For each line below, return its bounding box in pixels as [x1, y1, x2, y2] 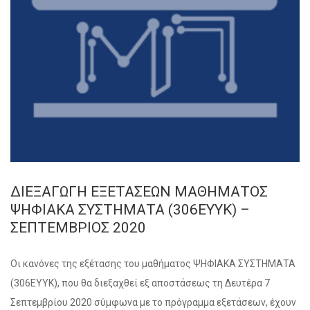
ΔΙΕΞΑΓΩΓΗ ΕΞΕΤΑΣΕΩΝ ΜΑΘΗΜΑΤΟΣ [10, 183, 268, 200]
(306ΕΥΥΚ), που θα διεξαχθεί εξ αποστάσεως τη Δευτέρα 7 [10, 277, 270, 289]
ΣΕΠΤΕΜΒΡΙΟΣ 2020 [10, 219, 146, 236]
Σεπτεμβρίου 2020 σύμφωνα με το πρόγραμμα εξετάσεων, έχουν [10, 297, 296, 308]
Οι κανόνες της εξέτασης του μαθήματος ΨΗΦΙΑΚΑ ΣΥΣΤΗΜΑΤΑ [10, 258, 295, 269]
